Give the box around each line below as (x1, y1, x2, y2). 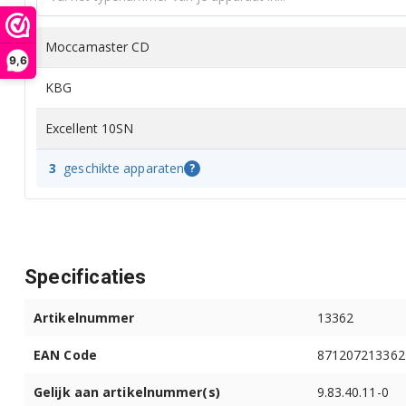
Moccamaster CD (45, 37, 150, 55)
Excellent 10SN (45, 119, 134, 137)
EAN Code (34, 345, 97, 363)
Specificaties (24, 265, 147, 288)
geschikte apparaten (63, 159, 185, 177)
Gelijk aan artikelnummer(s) (34, 382, 220, 401)
